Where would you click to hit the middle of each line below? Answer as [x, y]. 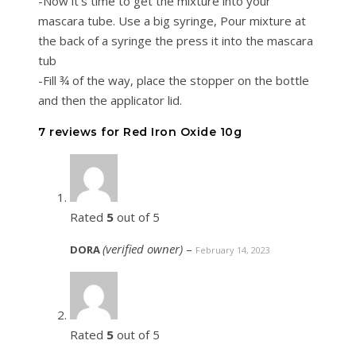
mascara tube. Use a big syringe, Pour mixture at [172, 21]
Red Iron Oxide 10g [182, 132]
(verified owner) [143, 249]
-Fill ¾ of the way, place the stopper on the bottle [174, 81]
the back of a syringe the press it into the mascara [176, 41]
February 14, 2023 [233, 250]
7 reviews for [81, 132]
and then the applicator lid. [110, 101]
